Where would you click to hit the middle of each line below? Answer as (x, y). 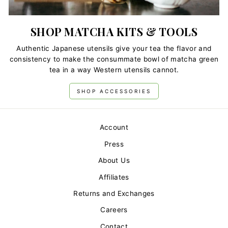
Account (114, 127)
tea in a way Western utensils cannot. (114, 69)
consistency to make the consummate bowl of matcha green (114, 59)
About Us (114, 161)
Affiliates (114, 177)
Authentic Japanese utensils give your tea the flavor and (114, 48)
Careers (114, 210)
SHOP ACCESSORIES (114, 91)
